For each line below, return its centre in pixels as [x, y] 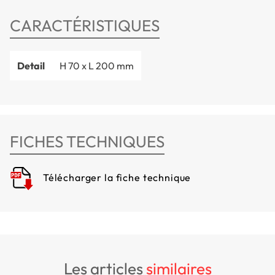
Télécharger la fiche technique [116, 178]
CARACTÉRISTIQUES [85, 25]
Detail [31, 65]
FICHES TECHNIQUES [87, 141]
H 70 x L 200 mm [97, 65]
